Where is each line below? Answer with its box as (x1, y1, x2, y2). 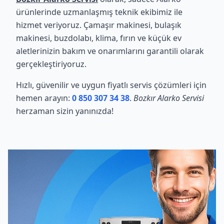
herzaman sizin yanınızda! (16, 105, 113, 116)
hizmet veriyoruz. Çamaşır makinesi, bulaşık (16, 19, 181, 30)
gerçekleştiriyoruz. (16, 58, 86, 69)
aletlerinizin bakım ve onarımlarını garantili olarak (16, 45, 204, 56)
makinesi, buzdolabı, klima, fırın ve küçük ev (16, 32, 181, 43)
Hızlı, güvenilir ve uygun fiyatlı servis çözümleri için (16, 79, 206, 90)
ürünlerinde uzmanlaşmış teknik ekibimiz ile (16, 6, 182, 17)
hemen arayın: (16, 92, 72, 103)
